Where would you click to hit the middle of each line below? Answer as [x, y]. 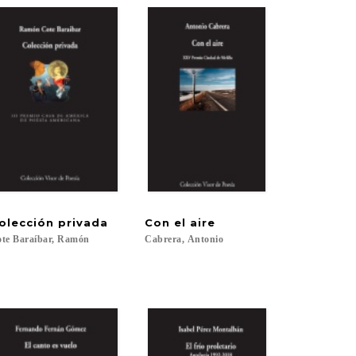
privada [83, 222]
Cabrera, [165, 239]
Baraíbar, [34, 239]
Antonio [205, 239]
